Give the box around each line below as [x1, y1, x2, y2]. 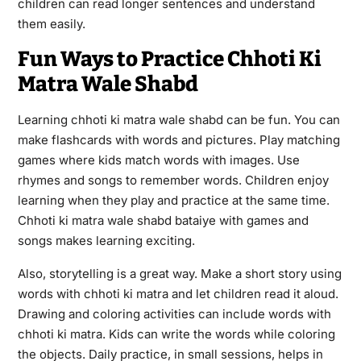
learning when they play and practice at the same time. [17, 192, 330, 208]
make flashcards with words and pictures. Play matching [17, 131, 340, 147]
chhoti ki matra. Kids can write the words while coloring [17, 326, 335, 342]
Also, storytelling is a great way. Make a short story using [17, 265, 342, 281]
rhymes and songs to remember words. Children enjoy [17, 172, 329, 188]
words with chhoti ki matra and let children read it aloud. [17, 285, 338, 301]
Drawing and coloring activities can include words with [17, 305, 331, 322]
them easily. [17, 15, 85, 31]
